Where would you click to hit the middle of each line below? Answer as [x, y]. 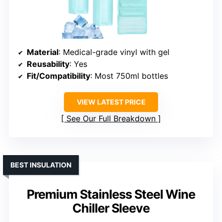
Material [43, 52]
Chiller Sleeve [111, 208]
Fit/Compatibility [58, 76]
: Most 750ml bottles [129, 76]
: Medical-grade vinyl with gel [114, 52]
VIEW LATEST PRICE [111, 102]
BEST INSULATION [41, 165]
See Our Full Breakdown [111, 119]
